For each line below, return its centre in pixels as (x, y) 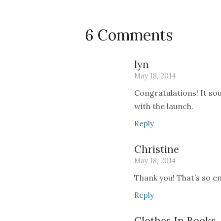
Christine (157, 149)
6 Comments (129, 35)
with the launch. (164, 106)
